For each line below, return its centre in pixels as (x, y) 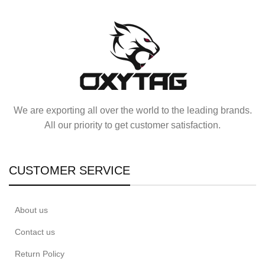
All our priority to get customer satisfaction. (132, 125)
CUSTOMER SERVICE (70, 170)
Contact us (35, 232)
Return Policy (40, 253)
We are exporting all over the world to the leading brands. (132, 110)
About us (31, 210)
